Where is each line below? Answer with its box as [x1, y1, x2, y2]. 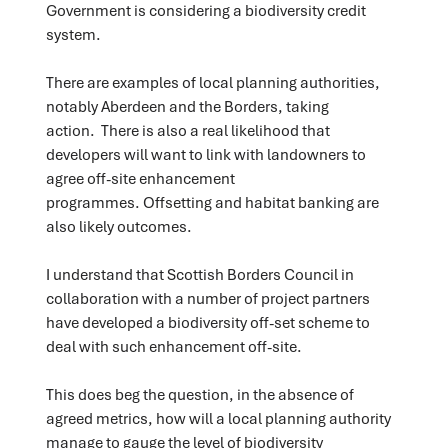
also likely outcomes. [45, 215, 192, 236]
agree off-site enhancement [45, 167, 235, 188]
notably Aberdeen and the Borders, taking [45, 95, 329, 116]
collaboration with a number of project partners [45, 287, 370, 308]
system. [45, 23, 101, 44]
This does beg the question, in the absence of [45, 383, 354, 404]
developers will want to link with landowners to [45, 143, 366, 164]
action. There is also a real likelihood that [45, 119, 330, 140]
